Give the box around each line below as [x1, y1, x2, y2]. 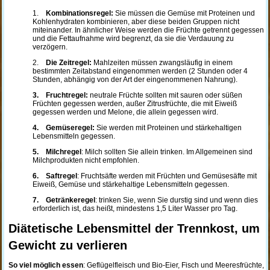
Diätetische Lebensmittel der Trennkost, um [8, 222, 260, 235]
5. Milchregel [32, 148, 81, 156]
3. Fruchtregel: [32, 91, 88, 99]
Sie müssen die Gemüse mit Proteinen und [113, 9, 255, 17]
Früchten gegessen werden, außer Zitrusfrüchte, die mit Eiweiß [32, 99, 237, 108]
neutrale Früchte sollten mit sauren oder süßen [87, 91, 242, 99]
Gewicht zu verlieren [8, 239, 127, 252]
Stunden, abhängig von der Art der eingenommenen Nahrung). [32, 75, 237, 84]
